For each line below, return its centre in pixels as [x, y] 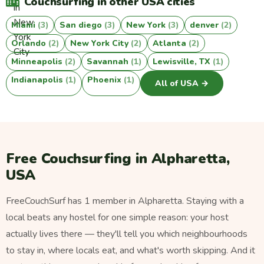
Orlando [30, 43]
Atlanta [171, 43]
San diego [82, 25]
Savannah [109, 61]
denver [205, 25]
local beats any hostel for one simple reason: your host [117, 218]
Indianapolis [38, 80]
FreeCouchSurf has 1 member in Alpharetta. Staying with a [125, 201]
